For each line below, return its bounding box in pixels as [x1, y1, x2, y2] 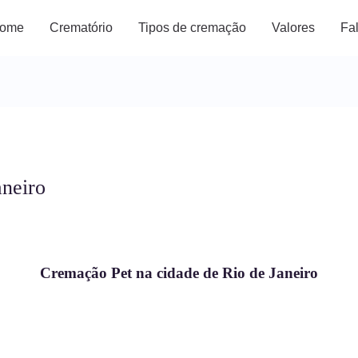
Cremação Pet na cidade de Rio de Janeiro [40, 265, 318, 282]
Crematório [50, 21, 113, 34]
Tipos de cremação [138, 21, 246, 34]
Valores [272, 21, 315, 34]
